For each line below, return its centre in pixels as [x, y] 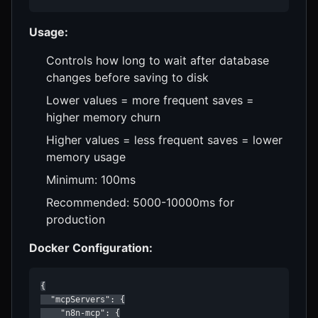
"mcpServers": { [83, 299]
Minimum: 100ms [91, 179]
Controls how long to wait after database [158, 60]
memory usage [86, 157]
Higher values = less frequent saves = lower [164, 139]
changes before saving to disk [127, 77]
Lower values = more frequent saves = [150, 100]
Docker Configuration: [91, 247]
